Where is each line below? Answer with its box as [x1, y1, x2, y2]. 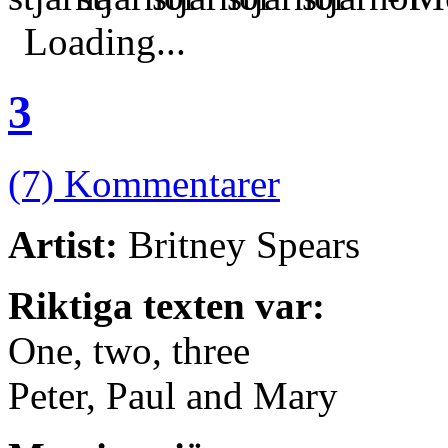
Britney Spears [118, 222, 360, 266]
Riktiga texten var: [8, 283, 325, 327]
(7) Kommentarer [8, 161, 280, 205]
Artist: [8, 222, 118, 266]
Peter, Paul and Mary [8, 373, 338, 417]
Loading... [24, 19, 186, 63]
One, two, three [8, 328, 250, 372]
